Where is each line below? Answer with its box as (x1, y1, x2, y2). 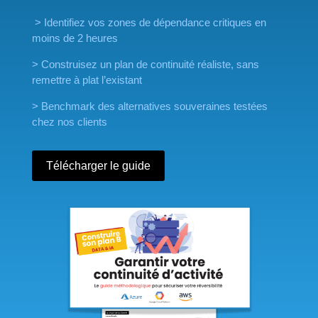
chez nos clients (31, 115, 107, 128)
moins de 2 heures (31, 31, 118, 44)
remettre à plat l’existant (31, 73, 142, 86)
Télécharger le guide (45, 159, 150, 172)
